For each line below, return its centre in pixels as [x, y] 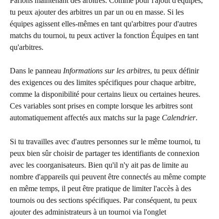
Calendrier [179, 118]
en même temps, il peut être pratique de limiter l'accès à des [101, 188]
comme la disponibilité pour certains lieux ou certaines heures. [106, 94]
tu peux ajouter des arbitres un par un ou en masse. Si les [98, 12]
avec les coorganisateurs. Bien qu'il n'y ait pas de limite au [100, 165]
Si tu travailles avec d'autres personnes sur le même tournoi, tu [106, 141]
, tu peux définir [175, 71]
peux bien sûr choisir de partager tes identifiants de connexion [106, 153]
